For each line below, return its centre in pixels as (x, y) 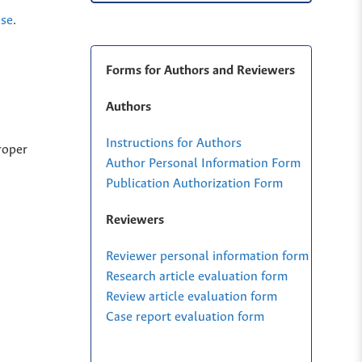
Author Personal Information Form (203, 163)
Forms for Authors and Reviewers (200, 70)
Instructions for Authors (173, 143)
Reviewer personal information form (207, 256)
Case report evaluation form (185, 317)
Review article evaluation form (191, 297)
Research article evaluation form (196, 276)
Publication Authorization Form (194, 183)
